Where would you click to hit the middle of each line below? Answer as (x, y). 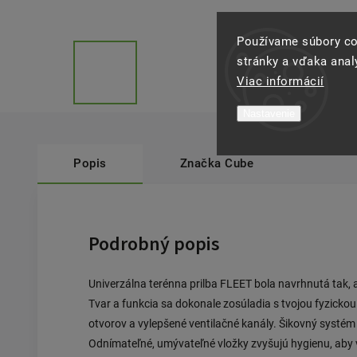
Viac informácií (280, 81)
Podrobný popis (154, 245)
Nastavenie (269, 113)
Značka (200, 163)
